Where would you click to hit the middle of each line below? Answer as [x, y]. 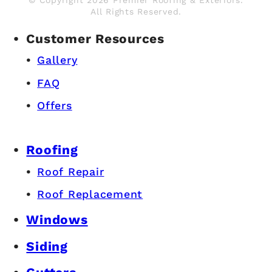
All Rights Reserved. [136, 11]
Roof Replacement [90, 194]
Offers [55, 105]
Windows [57, 219]
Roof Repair [71, 171]
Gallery [57, 60]
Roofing [52, 150]
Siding [47, 246]
